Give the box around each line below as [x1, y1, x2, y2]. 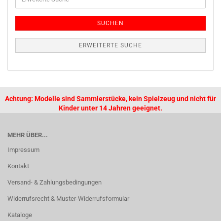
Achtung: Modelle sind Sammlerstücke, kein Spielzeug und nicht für [5, 95, 216, 103]
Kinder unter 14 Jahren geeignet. [59, 104, 162, 112]
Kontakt [7, 162, 29, 170]
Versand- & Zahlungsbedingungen [7, 179, 102, 186]
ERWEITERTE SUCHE [79, 42, 142, 49]
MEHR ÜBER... [7, 131, 48, 139]
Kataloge [7, 211, 32, 219]
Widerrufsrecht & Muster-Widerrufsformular [7, 195, 129, 202]
